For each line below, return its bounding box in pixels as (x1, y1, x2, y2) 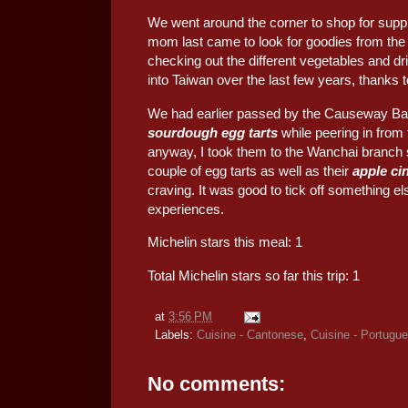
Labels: (155, 328, 197, 342)
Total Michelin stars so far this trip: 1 (148, 267, 360, 283)
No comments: (148, 372, 285, 395)
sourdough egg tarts (148, 124, 278, 140)
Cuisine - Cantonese (197, 328, 303, 342)
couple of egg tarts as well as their (148, 162, 352, 178)
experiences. (148, 200, 224, 217)
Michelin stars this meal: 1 (148, 234, 302, 250)
